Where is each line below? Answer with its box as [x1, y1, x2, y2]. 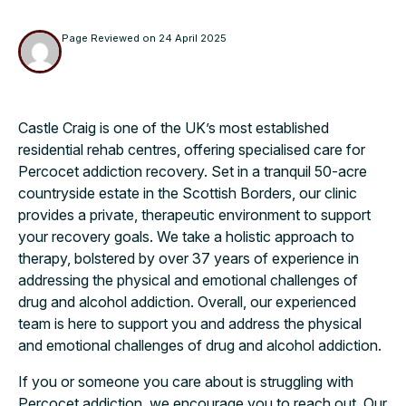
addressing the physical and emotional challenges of [18, 270, 358, 289]
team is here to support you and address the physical [18, 314, 362, 333]
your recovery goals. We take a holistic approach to [18, 227, 354, 246]
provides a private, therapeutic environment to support [18, 205, 371, 224]
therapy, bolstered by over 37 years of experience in [18, 248, 359, 267]
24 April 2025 [159, 31, 227, 44]
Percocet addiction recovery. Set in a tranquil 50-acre [18, 161, 367, 180]
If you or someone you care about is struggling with [18, 372, 353, 391]
